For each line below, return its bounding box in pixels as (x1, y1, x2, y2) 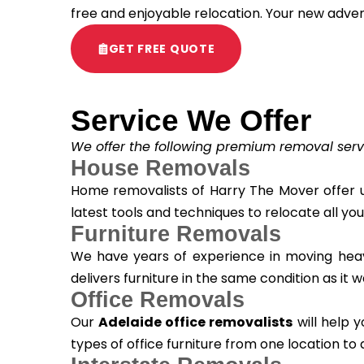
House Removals (70, 156, 250, 181)
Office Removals (70, 288, 245, 313)
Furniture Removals (70, 222, 281, 247)
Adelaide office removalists (97, 313, 293, 332)
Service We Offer (70, 104, 311, 138)
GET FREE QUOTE (108, 41, 215, 58)
